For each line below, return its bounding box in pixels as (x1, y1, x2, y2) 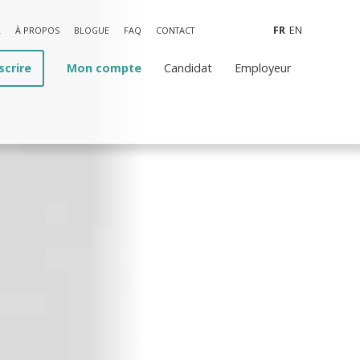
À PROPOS (15, 24, 59, 36)
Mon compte (67, 60, 141, 76)
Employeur (235, 60, 291, 76)
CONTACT (156, 24, 194, 36)
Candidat (164, 60, 212, 76)
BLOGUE (74, 24, 109, 36)
